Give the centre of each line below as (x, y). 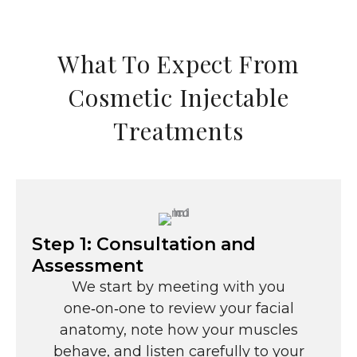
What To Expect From (178, 64)
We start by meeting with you (178, 287)
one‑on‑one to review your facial (178, 309)
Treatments (178, 131)
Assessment (88, 266)
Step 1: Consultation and (144, 245)
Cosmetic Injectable (178, 98)
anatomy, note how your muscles (178, 330)
